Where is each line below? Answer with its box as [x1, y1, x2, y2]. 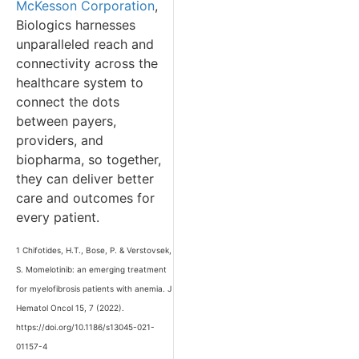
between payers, [16, 113, 116, 130]
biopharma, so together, [16, 151, 161, 168]
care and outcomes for [16, 190, 155, 207]
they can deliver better [16, 171, 154, 188]
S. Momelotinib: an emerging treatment [16, 264, 167, 274]
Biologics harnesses [16, 17, 135, 34]
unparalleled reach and [16, 36, 154, 53]
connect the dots [16, 94, 119, 111]
